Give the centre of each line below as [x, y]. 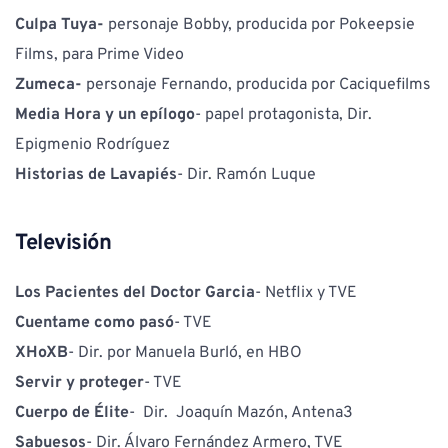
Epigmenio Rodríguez [92, 145]
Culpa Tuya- [61, 25]
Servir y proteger [79, 383]
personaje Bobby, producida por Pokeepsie [261, 25]
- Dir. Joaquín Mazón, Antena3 [243, 413]
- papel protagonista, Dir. [283, 115]
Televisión [63, 244]
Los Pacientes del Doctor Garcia [135, 293]
